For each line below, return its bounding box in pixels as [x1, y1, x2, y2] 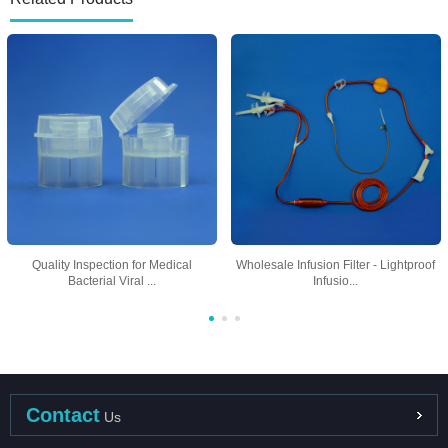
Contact [26, 403, 100, 426]
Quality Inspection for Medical [31, 257, 192, 272]
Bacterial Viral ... [67, 273, 156, 288]
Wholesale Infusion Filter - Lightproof [236, 257, 436, 272]
